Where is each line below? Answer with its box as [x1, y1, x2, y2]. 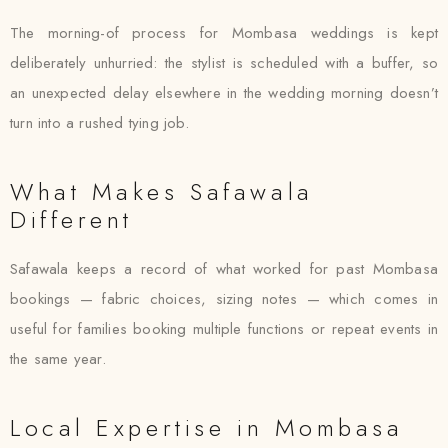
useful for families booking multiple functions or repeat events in [10, 318, 438, 340]
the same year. [10, 348, 106, 370]
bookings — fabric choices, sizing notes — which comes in [10, 288, 438, 310]
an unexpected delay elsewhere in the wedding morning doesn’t [10, 82, 438, 104]
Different [10, 202, 134, 237]
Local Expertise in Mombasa [10, 410, 404, 445]
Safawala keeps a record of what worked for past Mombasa [10, 258, 438, 280]
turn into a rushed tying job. [10, 112, 189, 134]
